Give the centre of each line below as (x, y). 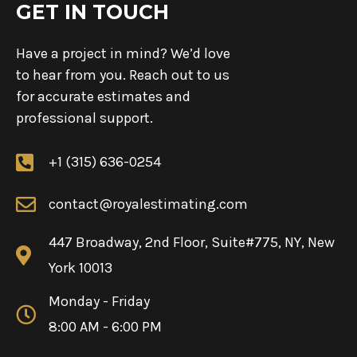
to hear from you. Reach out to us (123, 75)
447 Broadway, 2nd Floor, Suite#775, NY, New (192, 242)
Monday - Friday (100, 301)
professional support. (84, 118)
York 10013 (81, 268)
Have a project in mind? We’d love (123, 53)
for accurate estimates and (103, 96)
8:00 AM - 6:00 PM (106, 327)
